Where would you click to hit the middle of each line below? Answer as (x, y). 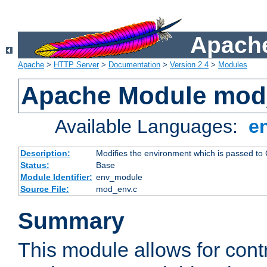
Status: (35, 165)
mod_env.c (116, 189)
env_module (119, 177)
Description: (45, 153)
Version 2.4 (189, 65)
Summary (71, 221)
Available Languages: (149, 127)
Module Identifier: (56, 177)
